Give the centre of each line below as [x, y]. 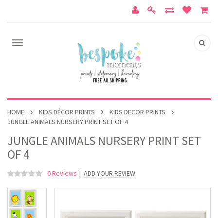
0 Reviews [62, 173]
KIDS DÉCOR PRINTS [67, 112]
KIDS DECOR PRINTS [137, 112]
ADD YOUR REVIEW [109, 173]
